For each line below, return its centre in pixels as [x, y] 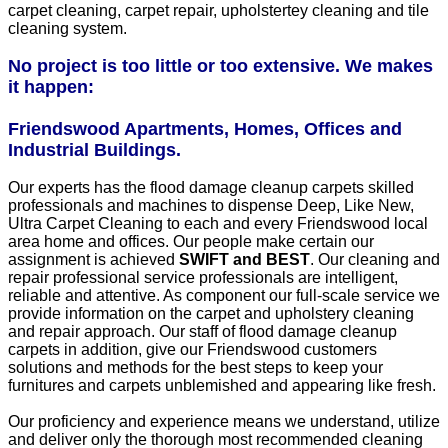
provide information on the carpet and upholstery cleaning [211, 314]
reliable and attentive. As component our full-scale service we [224, 296]
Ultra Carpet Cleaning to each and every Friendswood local [218, 224]
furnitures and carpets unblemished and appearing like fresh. [222, 386]
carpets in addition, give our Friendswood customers [192, 350]
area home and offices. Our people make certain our [191, 242]
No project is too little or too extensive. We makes [220, 66]
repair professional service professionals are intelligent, [203, 278]
